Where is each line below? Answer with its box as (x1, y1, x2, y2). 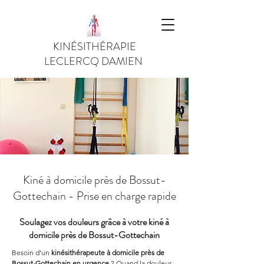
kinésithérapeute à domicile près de (51, 248, 166, 257)
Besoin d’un (12, 248, 51, 257)
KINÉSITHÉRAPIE (52, 39, 136, 54)
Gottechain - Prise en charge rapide (12, 187, 176, 204)
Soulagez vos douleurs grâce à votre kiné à (19, 215, 169, 229)
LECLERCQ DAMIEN (44, 54, 145, 69)
